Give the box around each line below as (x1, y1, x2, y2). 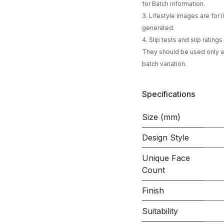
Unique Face (142, 153, 190, 163)
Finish (142, 185, 164, 195)
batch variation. (142, 60, 186, 67)
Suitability (142, 206, 178, 216)
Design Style (142, 132, 189, 142)
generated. (142, 24, 177, 31)
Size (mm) (142, 112, 180, 122)
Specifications (142, 88, 195, 99)
